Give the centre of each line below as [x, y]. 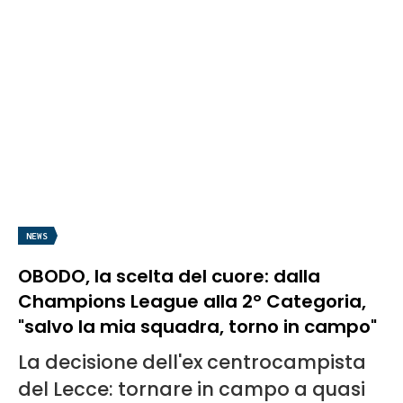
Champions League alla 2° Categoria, [192, 301]
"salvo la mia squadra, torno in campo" [197, 326]
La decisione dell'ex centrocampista [192, 362]
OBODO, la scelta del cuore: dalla [169, 276]
